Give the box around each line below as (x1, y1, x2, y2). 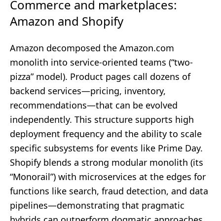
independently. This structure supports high (10, 113, 194, 125)
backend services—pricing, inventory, (10, 85, 166, 97)
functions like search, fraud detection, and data (10, 185, 208, 197)
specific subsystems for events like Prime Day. (10, 142, 203, 154)
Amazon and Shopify (10, 13, 123, 29)
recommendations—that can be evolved (10, 99, 178, 111)
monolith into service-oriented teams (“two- (10, 56, 193, 68)
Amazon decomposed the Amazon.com (10, 42, 174, 54)
